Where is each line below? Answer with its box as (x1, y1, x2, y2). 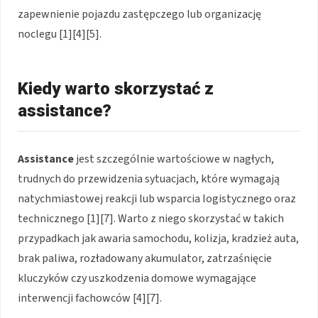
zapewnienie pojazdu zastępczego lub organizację (18, 6, 261, 22)
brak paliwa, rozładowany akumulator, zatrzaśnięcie (18, 250, 272, 266)
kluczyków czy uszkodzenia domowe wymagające (18, 270, 256, 286)
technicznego (18, 210, 87, 226)
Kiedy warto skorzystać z (18, 78, 214, 99)
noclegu (18, 26, 59, 42)
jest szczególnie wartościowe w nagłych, (74, 150, 274, 167)
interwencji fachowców (18, 290, 133, 306)
